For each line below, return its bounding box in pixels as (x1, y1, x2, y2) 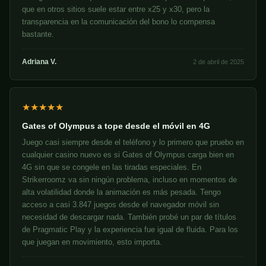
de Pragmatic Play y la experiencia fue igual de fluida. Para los (22, 225, 238, 235)
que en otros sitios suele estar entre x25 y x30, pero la (22, 5, 210, 14)
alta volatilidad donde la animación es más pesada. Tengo (22, 188, 221, 197)
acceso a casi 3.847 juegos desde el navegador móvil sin (22, 200, 219, 210)
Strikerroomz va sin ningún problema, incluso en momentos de (22, 175, 237, 185)
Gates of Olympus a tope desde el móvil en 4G (22, 121, 210, 131)
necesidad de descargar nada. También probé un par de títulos (22, 213, 236, 222)
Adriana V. (22, 58, 56, 66)
